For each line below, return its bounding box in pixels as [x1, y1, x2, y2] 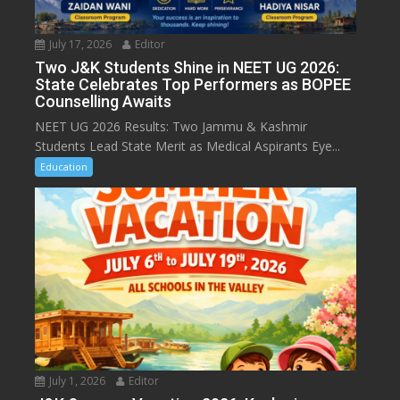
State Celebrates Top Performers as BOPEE [35, 74, 352, 94]
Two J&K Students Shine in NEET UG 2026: [35, 57, 340, 77]
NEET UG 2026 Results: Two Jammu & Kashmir [35, 117, 308, 135]
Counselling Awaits [35, 91, 172, 111]
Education [40, 159, 88, 173]
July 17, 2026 [46, 36, 112, 52]
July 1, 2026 [46, 372, 106, 388]
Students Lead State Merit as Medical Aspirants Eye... [35, 137, 341, 154]
